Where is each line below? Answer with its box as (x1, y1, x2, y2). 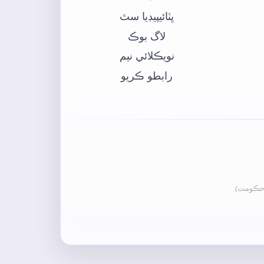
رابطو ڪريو (121, 70, 173, 82)
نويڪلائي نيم (119, 50, 174, 62)
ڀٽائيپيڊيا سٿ (120, 11, 174, 22)
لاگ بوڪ (128, 30, 166, 42)
